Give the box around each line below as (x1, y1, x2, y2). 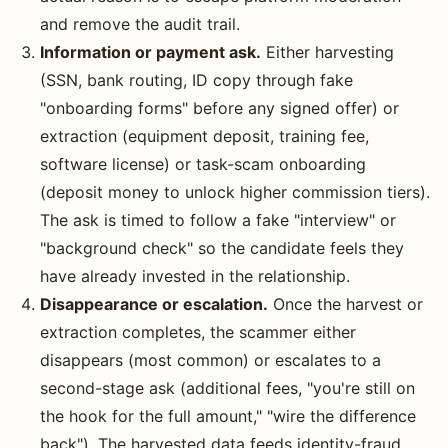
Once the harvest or (268, 293, 423, 314)
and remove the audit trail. (40, 13, 240, 34)
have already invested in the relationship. (40, 265, 350, 286)
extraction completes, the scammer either (40, 321, 356, 342)
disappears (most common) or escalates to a (40, 349, 381, 370)
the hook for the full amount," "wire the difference (40, 405, 416, 426)
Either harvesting (261, 41, 394, 62)
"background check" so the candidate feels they (40, 237, 404, 258)
